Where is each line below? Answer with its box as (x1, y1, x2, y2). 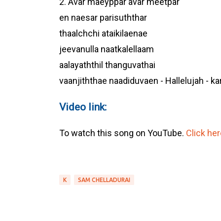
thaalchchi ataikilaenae (59, 28, 147, 39)
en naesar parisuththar (59, 12, 147, 23)
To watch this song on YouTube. (59, 128, 186, 139)
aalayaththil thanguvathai (59, 60, 155, 71)
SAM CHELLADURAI (77, 177, 130, 184)
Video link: (59, 101, 107, 113)
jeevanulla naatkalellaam (59, 44, 154, 55)
